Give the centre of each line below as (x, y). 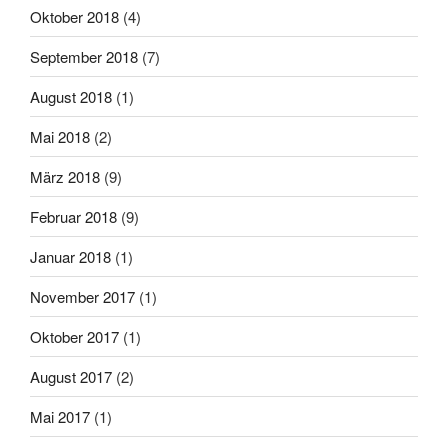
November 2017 (82, 296)
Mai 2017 (60, 416)
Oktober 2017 (74, 336)
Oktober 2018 (74, 16)
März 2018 (65, 176)
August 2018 (71, 96)
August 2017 (71, 376)
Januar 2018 (70, 256)
